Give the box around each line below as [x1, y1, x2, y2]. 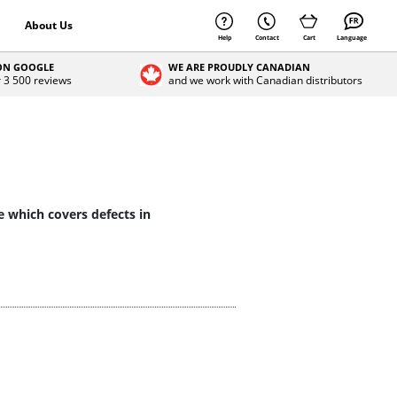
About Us [24, 18, 73, 33]
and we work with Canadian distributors [168, 73, 363, 88]
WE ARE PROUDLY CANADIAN [168, 60, 311, 74]
